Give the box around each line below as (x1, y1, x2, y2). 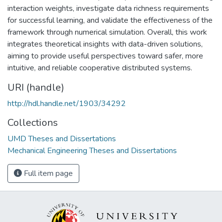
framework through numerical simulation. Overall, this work (7, 26, 207, 38)
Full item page (22, 167, 73, 179)
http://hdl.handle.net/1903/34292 (7, 98, 126, 109)
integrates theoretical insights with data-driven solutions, (7, 38, 203, 50)
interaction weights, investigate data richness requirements (7, 2, 209, 14)
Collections (7, 115, 58, 129)
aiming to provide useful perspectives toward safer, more (7, 50, 203, 61)
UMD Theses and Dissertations (7, 133, 116, 144)
